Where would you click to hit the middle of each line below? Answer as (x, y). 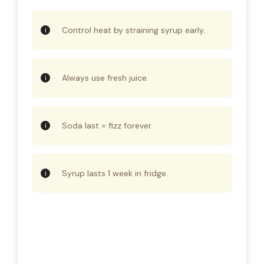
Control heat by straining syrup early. (133, 30)
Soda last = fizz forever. (107, 125)
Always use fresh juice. (105, 77)
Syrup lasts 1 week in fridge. (115, 173)
